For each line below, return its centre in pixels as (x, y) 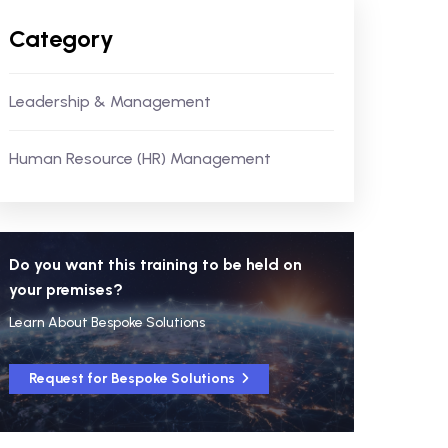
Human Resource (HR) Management (139, 158)
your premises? (65, 289)
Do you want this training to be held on (155, 264)
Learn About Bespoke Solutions (106, 322)
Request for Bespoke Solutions (133, 378)
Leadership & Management (109, 101)
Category (61, 38)
